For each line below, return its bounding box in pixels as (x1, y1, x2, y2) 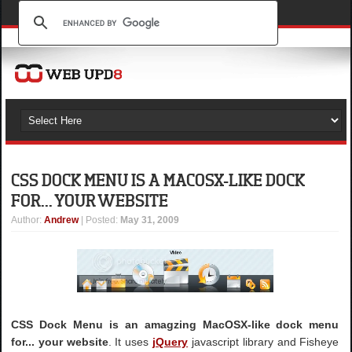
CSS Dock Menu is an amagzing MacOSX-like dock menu (11, 317, 339, 331)
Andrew (44, 214, 79, 225)
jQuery (152, 335, 189, 348)
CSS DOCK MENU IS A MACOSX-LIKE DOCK (11, 169, 306, 190)
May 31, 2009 (120, 214, 180, 225)
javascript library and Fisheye (188, 335, 339, 348)
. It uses (108, 335, 153, 348)
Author (11, 214, 40, 225)
